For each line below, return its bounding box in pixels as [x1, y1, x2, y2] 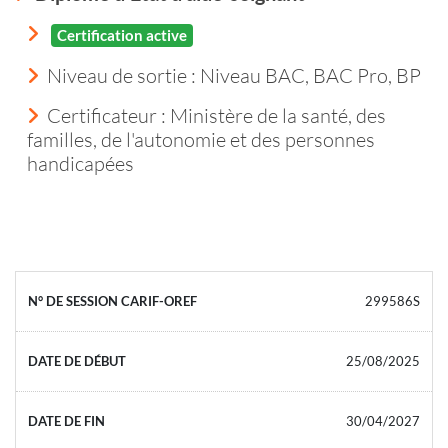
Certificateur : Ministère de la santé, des [47, 102, 386, 127]
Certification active [57, 25, 187, 44]
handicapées [27, 150, 134, 175]
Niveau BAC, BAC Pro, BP [200, 62, 421, 87]
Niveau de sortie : [47, 62, 200, 87]
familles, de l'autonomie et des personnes [27, 126, 375, 151]
